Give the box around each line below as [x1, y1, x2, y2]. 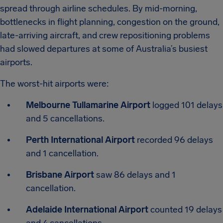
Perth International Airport [26, 134, 135, 145]
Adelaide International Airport [26, 204, 148, 215]
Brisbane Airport [26, 169, 94, 180]
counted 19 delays [148, 204, 222, 215]
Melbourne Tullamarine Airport [26, 100, 150, 111]
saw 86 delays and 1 [94, 169, 176, 180]
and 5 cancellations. [26, 113, 105, 124]
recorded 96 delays [135, 134, 213, 145]
